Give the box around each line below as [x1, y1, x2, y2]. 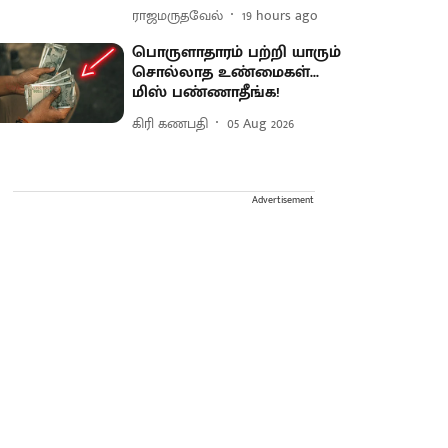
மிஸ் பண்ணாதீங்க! [132, 79, 281, 106]
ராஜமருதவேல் [132, 3, 224, 27]
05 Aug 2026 [227, 111, 295, 135]
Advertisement [252, 192, 314, 208]
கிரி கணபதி [132, 111, 209, 135]
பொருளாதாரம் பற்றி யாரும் [132, 39, 342, 66]
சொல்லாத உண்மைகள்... [132, 59, 320, 86]
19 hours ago [242, 3, 319, 27]
